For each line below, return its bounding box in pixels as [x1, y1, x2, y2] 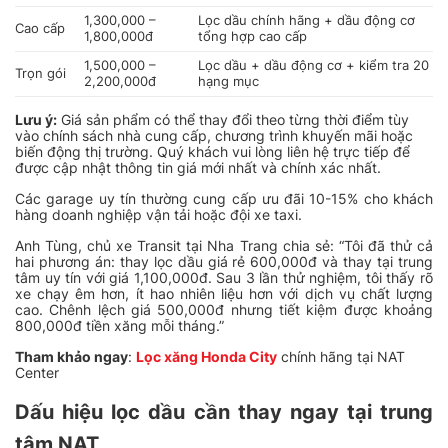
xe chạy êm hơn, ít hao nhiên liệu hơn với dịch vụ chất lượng [15, 285, 433, 303]
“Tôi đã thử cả [338, 237, 434, 255]
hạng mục [198, 74, 260, 90]
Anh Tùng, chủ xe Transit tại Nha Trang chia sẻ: [15, 237, 339, 255]
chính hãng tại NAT [277, 348, 405, 366]
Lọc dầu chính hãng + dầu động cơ [198, 13, 416, 29]
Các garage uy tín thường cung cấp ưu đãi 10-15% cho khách [15, 190, 433, 208]
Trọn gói [15, 66, 66, 82]
